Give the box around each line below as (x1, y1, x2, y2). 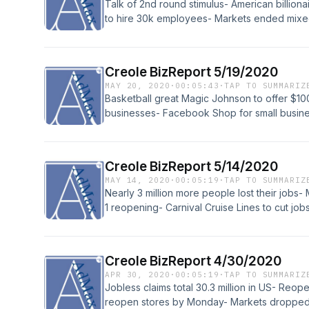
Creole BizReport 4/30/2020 (105, 253, 281, 269)
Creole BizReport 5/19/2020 (105, 64, 278, 80)
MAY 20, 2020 (105, 81, 170, 90)
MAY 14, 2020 (105, 175, 170, 185)
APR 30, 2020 (105, 270, 170, 279)
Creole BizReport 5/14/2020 (105, 159, 278, 175)
